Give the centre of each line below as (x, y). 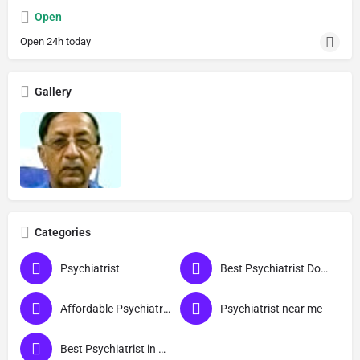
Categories (63, 232)
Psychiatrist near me (271, 308)
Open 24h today (55, 41)
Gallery (53, 92)
